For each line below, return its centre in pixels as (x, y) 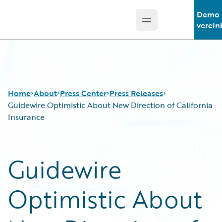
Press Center (83, 93)
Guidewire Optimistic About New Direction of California (110, 105)
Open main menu (179, 25)
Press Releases (136, 93)
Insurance (26, 117)
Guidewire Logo (48, 25)
